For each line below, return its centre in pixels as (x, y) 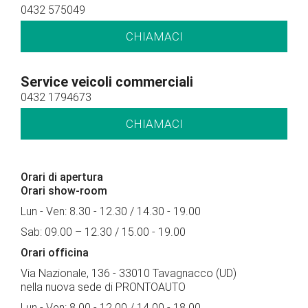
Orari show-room (64, 191)
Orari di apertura (62, 177)
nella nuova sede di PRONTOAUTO (103, 287)
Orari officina (55, 253)
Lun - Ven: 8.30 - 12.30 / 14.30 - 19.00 (111, 212)
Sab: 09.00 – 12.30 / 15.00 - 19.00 (103, 232)
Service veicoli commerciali (107, 82)
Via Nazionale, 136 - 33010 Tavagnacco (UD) (129, 274)
